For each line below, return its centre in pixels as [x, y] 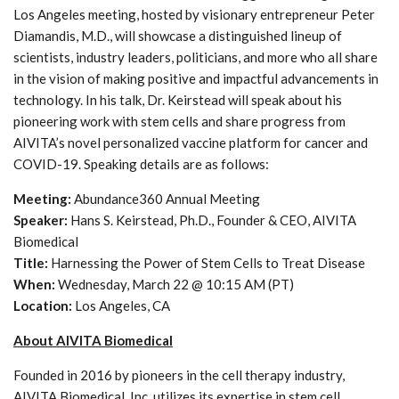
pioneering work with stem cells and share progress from [179, 121]
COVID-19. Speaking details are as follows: [141, 163]
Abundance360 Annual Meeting [166, 198]
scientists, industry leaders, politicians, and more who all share [195, 57]
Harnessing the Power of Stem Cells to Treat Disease [208, 262]
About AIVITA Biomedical [93, 340]
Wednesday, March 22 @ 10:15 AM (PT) [176, 284]
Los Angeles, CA [122, 305]
